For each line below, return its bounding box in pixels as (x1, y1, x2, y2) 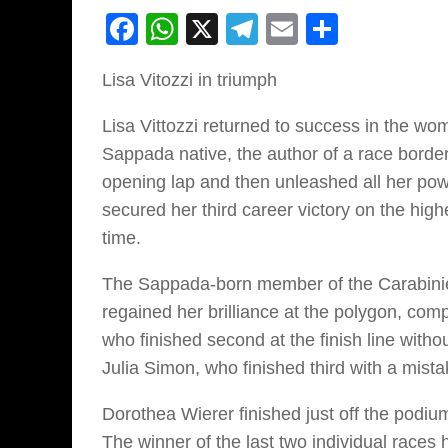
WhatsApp (178, 11, 326, 48)
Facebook (138, 11, 280, 48)
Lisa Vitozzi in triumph (102, 70, 277, 91)
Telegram (258, 11, 391, 48)
